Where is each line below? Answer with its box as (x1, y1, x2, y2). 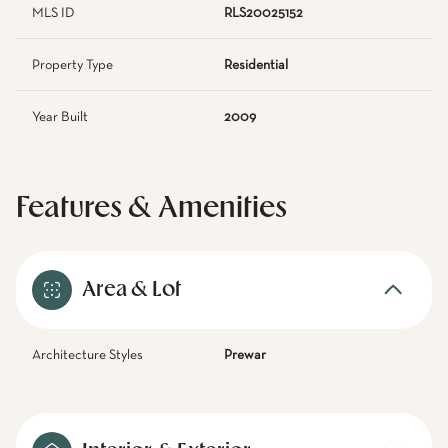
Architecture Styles (32, 348, 143, 362)
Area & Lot (82, 280, 181, 300)
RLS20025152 (224, 6, 303, 20)
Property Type (32, 58, 113, 72)
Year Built (32, 110, 88, 124)
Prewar (224, 348, 266, 362)
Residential (224, 58, 288, 72)
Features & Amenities (16, 195, 287, 222)
